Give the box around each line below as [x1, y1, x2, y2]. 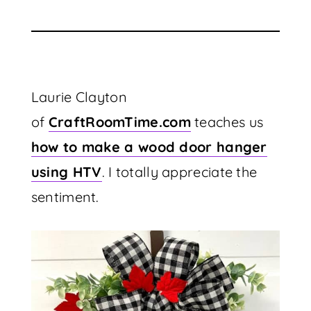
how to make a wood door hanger [31, 138, 267, 155]
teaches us [190, 113, 264, 131]
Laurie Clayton [31, 88, 127, 106]
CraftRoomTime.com [48, 113, 191, 131]
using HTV [31, 163, 102, 180]
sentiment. [31, 188, 99, 205]
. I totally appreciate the [101, 163, 258, 180]
